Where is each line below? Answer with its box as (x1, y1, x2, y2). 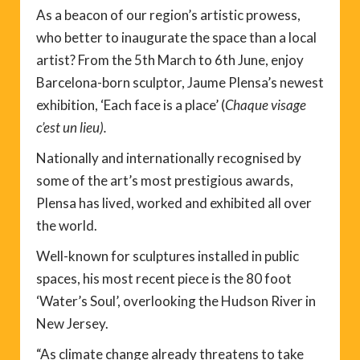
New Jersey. (36, 314, 108, 332)
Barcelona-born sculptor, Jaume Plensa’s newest (36, 73, 324, 91)
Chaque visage (225, 96, 306, 113)
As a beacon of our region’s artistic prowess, (36, 6, 301, 23)
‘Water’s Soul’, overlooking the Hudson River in (36, 292, 316, 309)
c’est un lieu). (36, 118, 107, 136)
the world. (36, 216, 97, 234)
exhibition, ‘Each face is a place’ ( (36, 96, 225, 113)
